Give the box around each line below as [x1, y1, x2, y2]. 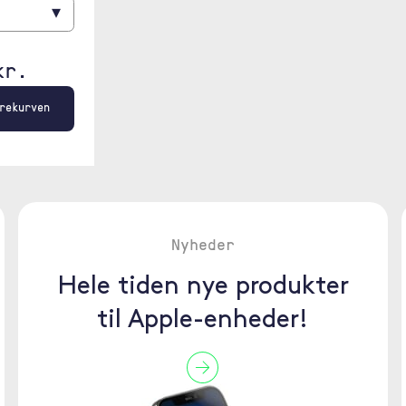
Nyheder [170, 233, 235, 255]
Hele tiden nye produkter [56, 275, 349, 300]
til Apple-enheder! [97, 308, 309, 333]
